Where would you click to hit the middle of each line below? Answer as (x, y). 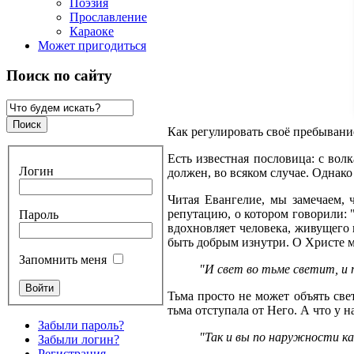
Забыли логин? (79, 339)
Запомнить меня (63, 259)
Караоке (92, 31)
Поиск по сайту (59, 76)
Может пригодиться (92, 45)
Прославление (108, 17)
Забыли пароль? (81, 325)
